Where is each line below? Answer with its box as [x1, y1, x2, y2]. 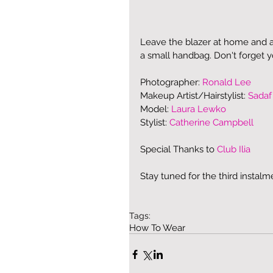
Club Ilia [217, 144, 250, 155]
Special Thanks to [140, 144, 217, 155]
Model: [140, 104, 171, 115]
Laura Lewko [171, 104, 226, 115]
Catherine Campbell [169, 117, 253, 129]
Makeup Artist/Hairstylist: [140, 90, 248, 102]
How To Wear [129, 222, 185, 234]
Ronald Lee [202, 77, 251, 88]
